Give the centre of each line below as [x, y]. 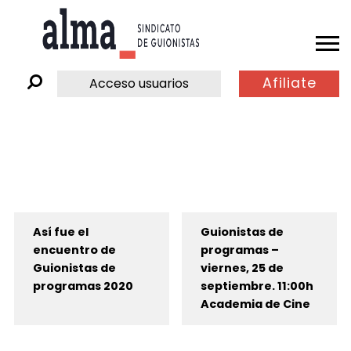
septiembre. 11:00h [257, 286]
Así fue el [60, 232]
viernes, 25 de [242, 268]
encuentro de [74, 250]
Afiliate [289, 83]
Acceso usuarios [139, 83]
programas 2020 [83, 286]
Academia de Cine [255, 304]
